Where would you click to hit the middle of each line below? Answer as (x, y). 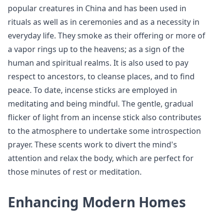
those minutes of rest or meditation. (75, 172)
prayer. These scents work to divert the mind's (92, 145)
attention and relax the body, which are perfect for (101, 158)
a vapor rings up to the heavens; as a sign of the (96, 49)
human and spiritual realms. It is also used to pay (98, 63)
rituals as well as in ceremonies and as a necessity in (104, 22)
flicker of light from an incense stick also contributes (105, 118)
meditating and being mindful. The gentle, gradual (100, 104)
